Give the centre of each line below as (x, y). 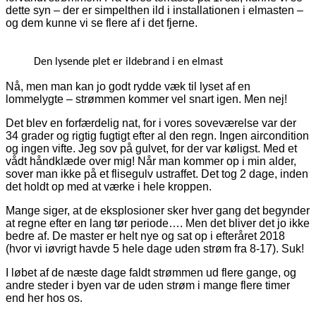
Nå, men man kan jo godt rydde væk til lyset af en (128, 86)
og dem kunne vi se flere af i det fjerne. (102, 23)
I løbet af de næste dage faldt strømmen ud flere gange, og (151, 272)
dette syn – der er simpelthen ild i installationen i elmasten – (154, 10)
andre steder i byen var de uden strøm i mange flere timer (148, 285)
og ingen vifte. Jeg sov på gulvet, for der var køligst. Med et (151, 148)
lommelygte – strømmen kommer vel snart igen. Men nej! (146, 99)
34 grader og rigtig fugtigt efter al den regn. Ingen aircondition (157, 135)
